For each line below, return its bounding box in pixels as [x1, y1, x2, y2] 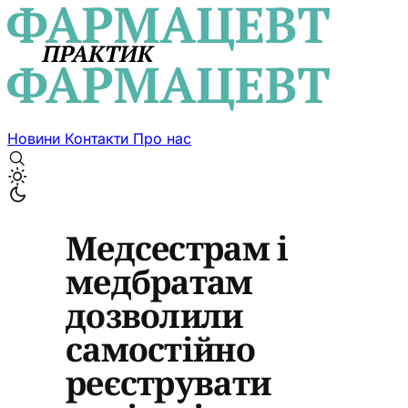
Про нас [133, 129, 191, 148]
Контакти [65, 129, 133, 148]
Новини [7, 129, 65, 148]
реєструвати [66, 360, 271, 405]
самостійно [66, 326, 255, 372]
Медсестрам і [66, 225, 289, 270]
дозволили [66, 292, 243, 338]
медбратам [66, 259, 253, 304]
